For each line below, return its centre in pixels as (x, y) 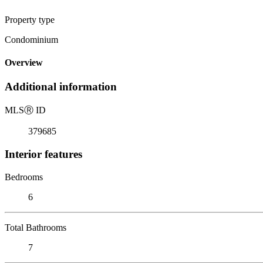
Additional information (61, 87)
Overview (24, 63)
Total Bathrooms (36, 227)
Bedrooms (24, 177)
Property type (30, 19)
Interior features (43, 154)
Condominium (31, 39)
